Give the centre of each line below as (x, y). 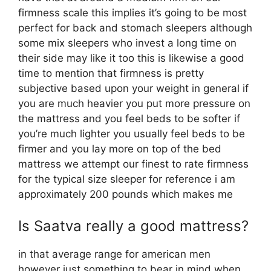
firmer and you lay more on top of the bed (120, 149)
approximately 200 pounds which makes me (126, 194)
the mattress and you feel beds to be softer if (129, 119)
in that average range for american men (114, 254)
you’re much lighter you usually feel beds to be (132, 134)
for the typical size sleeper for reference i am (127, 179)
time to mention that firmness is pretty (111, 73)
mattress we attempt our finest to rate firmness (133, 164)
